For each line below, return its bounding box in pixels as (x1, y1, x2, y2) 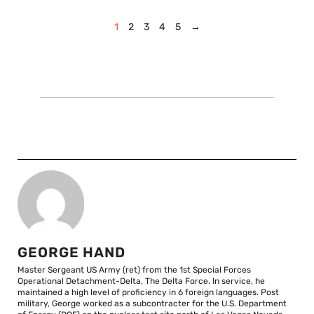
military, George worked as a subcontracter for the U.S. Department (18, 298, 287, 308)
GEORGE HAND (18, 243, 125, 261)
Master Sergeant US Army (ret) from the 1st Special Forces (18, 264, 251, 275)
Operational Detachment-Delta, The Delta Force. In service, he (18, 275, 265, 286)
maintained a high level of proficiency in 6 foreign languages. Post (18, 287, 279, 297)
